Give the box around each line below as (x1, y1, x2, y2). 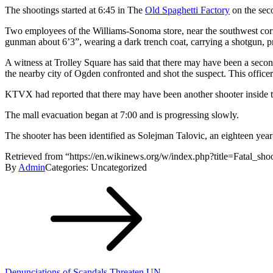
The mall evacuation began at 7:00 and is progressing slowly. (5, 109, 239, 120)
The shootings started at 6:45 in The (5, 4, 145, 15)
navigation (4, 188, 70, 205)
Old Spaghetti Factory (145, 4, 230, 15)
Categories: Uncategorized (45, 161, 147, 172)
